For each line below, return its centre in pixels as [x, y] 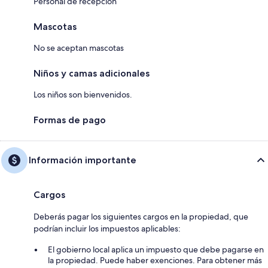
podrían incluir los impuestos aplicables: [107, 228]
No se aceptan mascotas [79, 48]
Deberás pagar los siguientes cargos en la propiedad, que [141, 216]
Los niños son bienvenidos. [83, 94]
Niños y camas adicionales [92, 73]
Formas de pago [70, 120]
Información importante [83, 160]
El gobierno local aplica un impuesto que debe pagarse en [156, 249]
